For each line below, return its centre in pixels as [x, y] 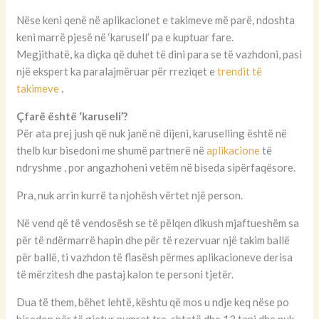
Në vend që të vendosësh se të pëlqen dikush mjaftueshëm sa [158, 223]
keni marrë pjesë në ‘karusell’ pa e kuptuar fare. [125, 37]
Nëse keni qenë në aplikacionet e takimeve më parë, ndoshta [156, 20]
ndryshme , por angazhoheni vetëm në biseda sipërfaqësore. [156, 168]
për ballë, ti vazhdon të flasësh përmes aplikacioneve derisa [155, 257]
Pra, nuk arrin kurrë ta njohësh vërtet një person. [130, 195]
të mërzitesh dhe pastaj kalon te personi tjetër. [125, 274]
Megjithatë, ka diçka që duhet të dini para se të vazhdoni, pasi [159, 54]
